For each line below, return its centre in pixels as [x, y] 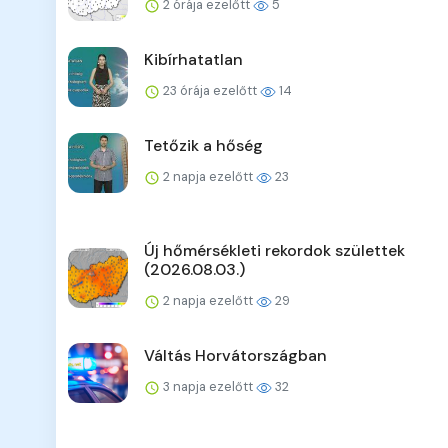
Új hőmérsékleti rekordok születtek [274, 251]
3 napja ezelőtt [208, 387]
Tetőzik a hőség [203, 146]
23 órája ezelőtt [210, 91]
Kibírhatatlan [193, 60]
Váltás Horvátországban [235, 356]
